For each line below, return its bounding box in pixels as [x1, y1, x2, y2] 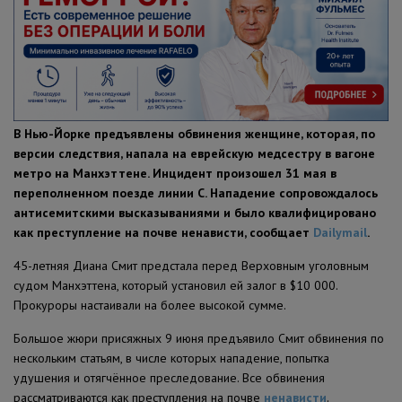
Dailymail [313, 223, 367, 240]
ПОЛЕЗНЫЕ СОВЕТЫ [13, 17, 142, 35]
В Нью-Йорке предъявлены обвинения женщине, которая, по [13, 125, 375, 142]
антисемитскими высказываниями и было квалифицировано [13, 204, 376, 221]
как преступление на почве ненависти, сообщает [13, 223, 313, 240]
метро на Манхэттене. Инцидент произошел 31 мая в [13, 164, 336, 181]
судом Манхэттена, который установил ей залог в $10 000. [13, 276, 337, 293]
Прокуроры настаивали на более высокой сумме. [13, 296, 286, 313]
